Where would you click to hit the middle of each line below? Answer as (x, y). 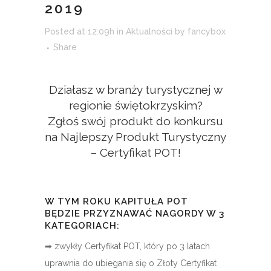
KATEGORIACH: (82, 226)
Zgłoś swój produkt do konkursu (135, 121)
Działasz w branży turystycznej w (135, 90)
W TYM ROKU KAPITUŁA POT (116, 202)
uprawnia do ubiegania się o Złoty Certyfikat (131, 263)
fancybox (207, 32)
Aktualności (149, 32)
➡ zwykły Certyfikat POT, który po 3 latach (127, 247)
